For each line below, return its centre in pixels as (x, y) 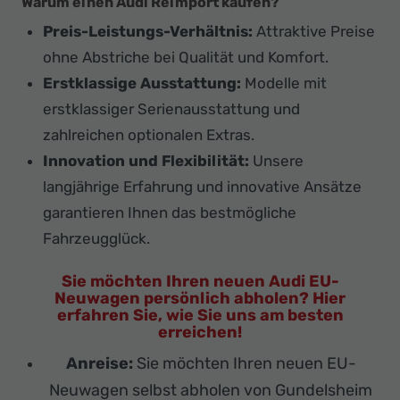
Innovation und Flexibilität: (146, 160)
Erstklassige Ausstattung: (142, 83)
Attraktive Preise (314, 31)
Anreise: (99, 363)
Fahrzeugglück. (96, 238)
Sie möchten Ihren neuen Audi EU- (200, 281)
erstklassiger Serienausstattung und (171, 108)
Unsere (276, 160)
